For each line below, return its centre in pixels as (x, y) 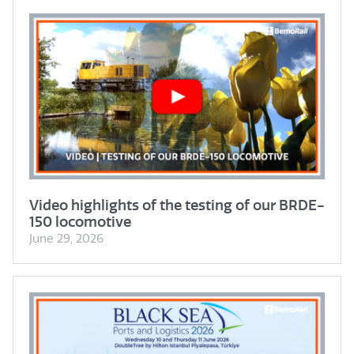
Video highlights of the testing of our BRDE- (177, 205)
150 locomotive (80, 221)
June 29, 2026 (66, 238)
